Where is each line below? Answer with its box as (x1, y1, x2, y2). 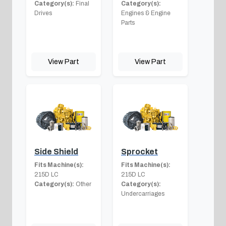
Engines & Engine (121, 9, 171, 17)
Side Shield (34, 147, 78, 156)
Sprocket (121, 147, 158, 156)
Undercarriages (121, 190, 164, 197)
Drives (34, 9, 52, 17)
